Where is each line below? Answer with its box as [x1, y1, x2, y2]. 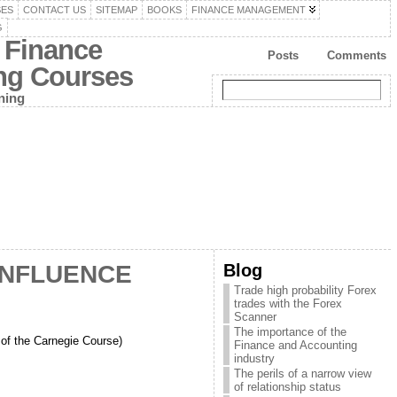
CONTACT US [22, 4, 86, 15]
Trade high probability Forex [233, 284, 377, 297]
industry [233, 352, 275, 365]
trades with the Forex [233, 297, 342, 310]
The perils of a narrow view [233, 367, 371, 380]
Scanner [233, 310, 276, 323]
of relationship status [233, 380, 341, 393]
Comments [326, 49, 386, 62]
